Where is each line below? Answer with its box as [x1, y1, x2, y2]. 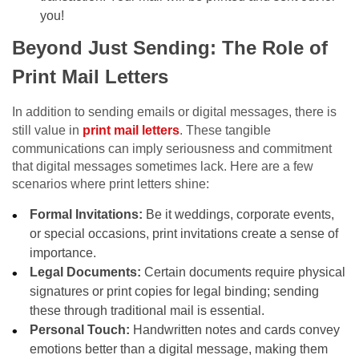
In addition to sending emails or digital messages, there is [12, 105, 337, 119]
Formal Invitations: [30, 208, 143, 222]
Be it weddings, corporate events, [143, 208, 335, 222]
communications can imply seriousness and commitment [12, 142, 332, 156]
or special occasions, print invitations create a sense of [30, 227, 339, 241]
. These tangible [179, 123, 271, 138]
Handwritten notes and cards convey [130, 323, 341, 337]
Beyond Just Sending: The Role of [12, 37, 328, 59]
